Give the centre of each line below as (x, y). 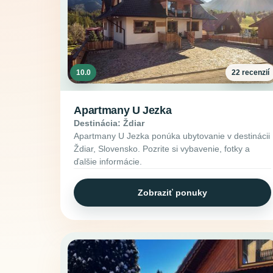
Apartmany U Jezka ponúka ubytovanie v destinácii (172, 136)
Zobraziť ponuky (173, 192)
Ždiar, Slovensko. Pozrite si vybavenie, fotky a (162, 149)
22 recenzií (251, 72)
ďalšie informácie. (108, 162)
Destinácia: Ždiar (109, 123)
